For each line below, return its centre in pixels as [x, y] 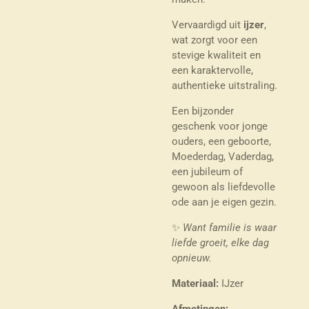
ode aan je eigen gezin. [224, 202]
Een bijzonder [203, 111]
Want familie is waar [230, 227]
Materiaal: [195, 283]
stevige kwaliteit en [216, 55]
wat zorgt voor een [215, 40]
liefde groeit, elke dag [220, 242]
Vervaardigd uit [208, 24]
